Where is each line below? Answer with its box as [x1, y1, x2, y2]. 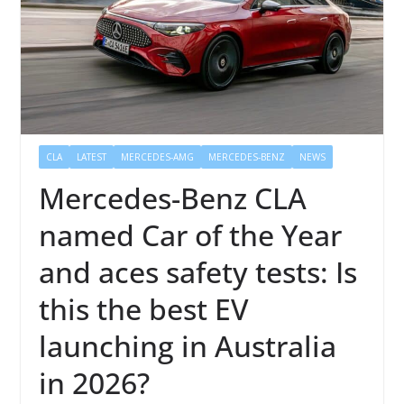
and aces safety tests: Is [38, 252, 357, 292]
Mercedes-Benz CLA [38, 179, 307, 218]
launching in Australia [38, 326, 336, 366]
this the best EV [38, 289, 249, 329]
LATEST [76, 151, 106, 164]
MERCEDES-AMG [120, 151, 194, 164]
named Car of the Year [38, 216, 342, 255]
